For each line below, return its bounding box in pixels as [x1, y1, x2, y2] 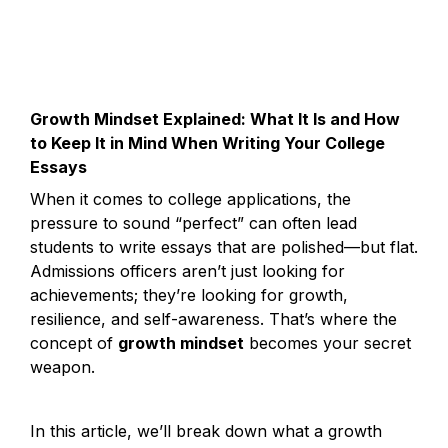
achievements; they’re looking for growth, [30, 285, 348, 305]
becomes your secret [244, 333, 411, 353]
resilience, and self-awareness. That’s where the [30, 309, 397, 329]
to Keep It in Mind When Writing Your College [30, 133, 385, 153]
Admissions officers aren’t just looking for [30, 261, 345, 281]
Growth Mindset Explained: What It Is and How [30, 109, 400, 129]
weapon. [30, 357, 95, 377]
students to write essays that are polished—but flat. [30, 237, 418, 257]
